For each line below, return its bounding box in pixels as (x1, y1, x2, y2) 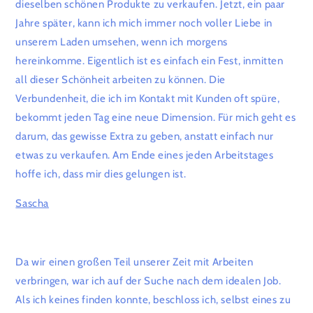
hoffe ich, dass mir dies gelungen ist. (15, 168, 187, 180)
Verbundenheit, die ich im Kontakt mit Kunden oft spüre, (15, 92, 280, 105)
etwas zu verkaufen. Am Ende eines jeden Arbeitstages (15, 149, 274, 161)
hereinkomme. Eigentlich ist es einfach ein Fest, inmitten (15, 54, 284, 67)
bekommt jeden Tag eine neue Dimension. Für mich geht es (15, 111, 296, 124)
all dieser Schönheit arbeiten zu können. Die (15, 73, 226, 86)
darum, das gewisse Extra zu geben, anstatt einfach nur (15, 130, 274, 143)
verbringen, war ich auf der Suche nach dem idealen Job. (15, 275, 282, 287)
